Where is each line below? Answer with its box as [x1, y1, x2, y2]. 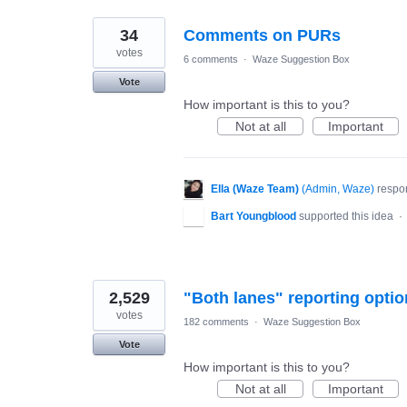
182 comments [184, 315, 249, 327]
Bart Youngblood [211, 209, 296, 223]
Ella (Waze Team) [211, 182, 299, 195]
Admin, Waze [305, 182, 371, 195]
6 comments [184, 53, 238, 65]
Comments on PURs [184, 25, 341, 45]
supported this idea [299, 209, 396, 223]
